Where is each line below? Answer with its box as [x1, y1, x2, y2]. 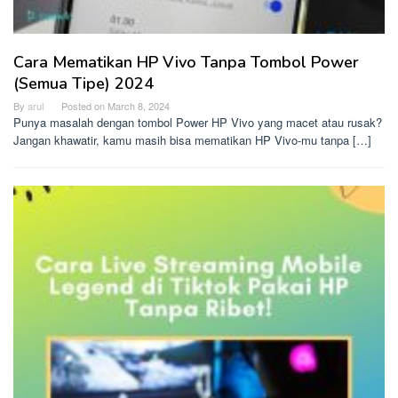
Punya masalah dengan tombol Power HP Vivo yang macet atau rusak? [13, 113, 382, 131]
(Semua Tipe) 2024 [13, 72, 154, 94]
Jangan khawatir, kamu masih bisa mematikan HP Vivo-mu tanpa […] [13, 131, 371, 148]
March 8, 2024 [107, 98, 170, 113]
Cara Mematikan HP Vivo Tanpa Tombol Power [13, 51, 359, 73]
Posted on [61, 98, 107, 113]
